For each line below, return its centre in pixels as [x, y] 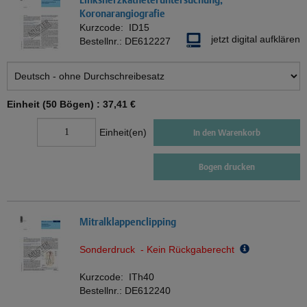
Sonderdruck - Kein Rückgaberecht [160, 250]
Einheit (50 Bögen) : [55, 105]
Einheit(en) [123, 133]
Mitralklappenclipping [128, 222]
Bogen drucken [227, 167]
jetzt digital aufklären [256, 39]
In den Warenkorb [227, 132]
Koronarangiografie [122, 14]
